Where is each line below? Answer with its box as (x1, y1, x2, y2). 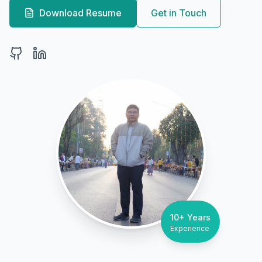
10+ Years (170, 212, 211, 222)
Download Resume (39, 6, 122, 19)
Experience (170, 223, 209, 233)
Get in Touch (151, 6, 206, 19)
